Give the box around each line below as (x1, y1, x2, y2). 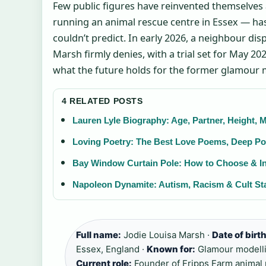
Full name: (76, 229, 121, 241)
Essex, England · (76, 243, 147, 255)
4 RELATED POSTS (62, 96, 143, 106)
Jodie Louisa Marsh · (121, 229, 212, 241)
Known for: (147, 243, 195, 255)
